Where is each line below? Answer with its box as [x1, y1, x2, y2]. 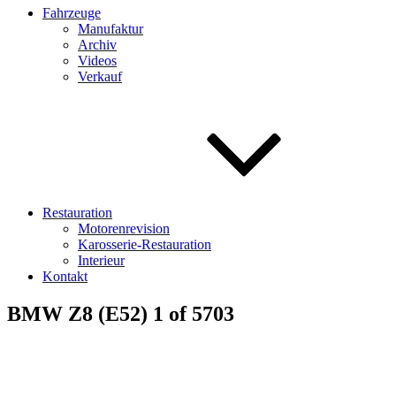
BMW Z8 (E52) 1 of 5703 [7, 301, 234, 325]
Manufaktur [78, 21, 143, 36]
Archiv [78, 37, 117, 52]
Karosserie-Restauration [78, 237, 211, 252]
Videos [78, 53, 117, 68]
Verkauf [78, 69, 122, 84]
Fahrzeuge [42, 5, 101, 20]
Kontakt [42, 269, 88, 284]
